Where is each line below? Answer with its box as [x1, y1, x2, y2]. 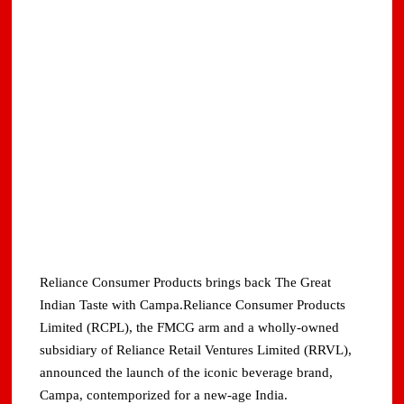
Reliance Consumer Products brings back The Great [40, 275, 332, 290]
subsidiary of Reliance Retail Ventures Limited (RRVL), [40, 343, 353, 358]
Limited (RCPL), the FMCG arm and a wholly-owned [40, 320, 340, 335]
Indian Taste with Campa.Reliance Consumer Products [40, 298, 346, 313]
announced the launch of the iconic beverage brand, [40, 365, 334, 381]
